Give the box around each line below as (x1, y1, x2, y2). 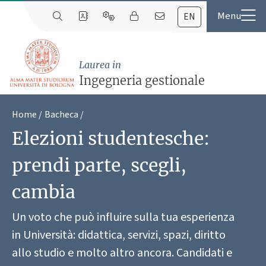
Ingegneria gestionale (78, 73, 205, 88)
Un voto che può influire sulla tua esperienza (12, 208, 235, 226)
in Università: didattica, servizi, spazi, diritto (12, 226, 226, 243)
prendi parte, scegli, (12, 154, 186, 177)
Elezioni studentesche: (12, 127, 210, 150)
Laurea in (78, 59, 121, 71)
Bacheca (45, 108, 78, 122)
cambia (12, 180, 75, 204)
